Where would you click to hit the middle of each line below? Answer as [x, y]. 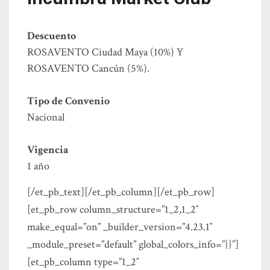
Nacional [46, 118]
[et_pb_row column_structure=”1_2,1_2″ [113, 210]
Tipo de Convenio [68, 101]
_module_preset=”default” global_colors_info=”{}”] [133, 245]
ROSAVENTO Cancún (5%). [88, 69]
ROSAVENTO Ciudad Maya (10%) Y [105, 52]
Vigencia [48, 150]
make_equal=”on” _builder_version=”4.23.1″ [120, 227]
